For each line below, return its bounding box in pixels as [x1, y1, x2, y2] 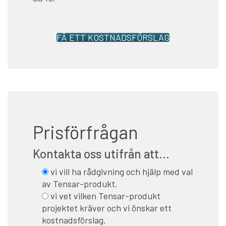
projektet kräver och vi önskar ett [42, 202, 172, 213]
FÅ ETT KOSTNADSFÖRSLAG [56, 32, 169, 43]
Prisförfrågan [33, 121, 138, 143]
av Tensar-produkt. [42, 178, 118, 189]
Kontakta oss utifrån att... [33, 146, 169, 161]
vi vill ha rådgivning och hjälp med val [50, 165, 193, 177]
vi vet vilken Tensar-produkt [50, 190, 160, 201]
